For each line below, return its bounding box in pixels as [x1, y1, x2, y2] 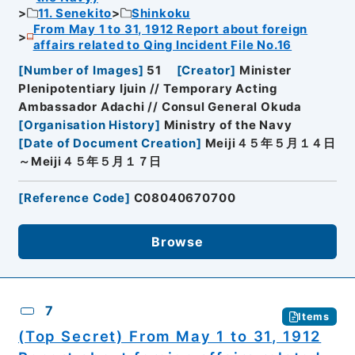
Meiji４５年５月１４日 [204, 136, 336, 151]
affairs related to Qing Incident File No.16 [32, 37, 292, 52]
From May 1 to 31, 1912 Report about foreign [32, 21, 308, 36]
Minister [239, 63, 292, 78]
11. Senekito [37, 6, 113, 21]
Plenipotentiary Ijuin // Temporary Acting [17, 82, 277, 97]
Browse [151, 233, 204, 250]
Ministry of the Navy [163, 118, 292, 133]
